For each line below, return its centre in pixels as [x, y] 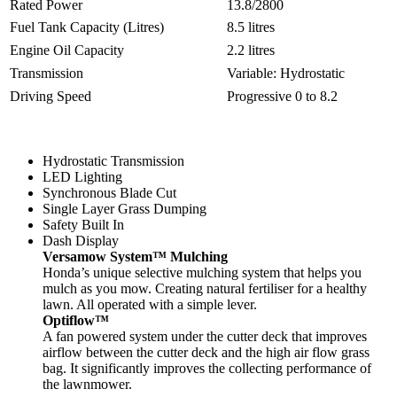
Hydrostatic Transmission [113, 160]
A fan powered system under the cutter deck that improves [205, 336]
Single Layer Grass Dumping [125, 208]
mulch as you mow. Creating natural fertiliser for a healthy [205, 288]
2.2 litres [251, 50]
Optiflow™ [76, 320]
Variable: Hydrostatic [286, 73]
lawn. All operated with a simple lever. [150, 304]
